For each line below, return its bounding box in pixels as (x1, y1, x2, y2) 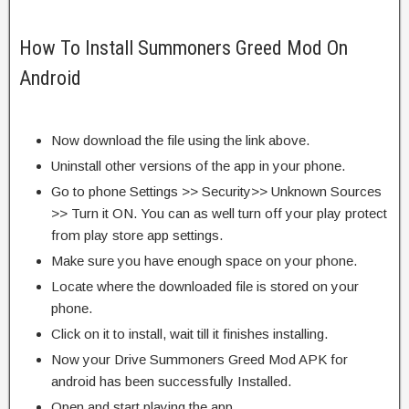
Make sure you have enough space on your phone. (51, 252, 357, 268)
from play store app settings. (51, 226, 223, 243)
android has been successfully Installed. (51, 372, 291, 389)
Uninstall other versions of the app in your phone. (51, 157, 345, 173)
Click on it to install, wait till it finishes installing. (51, 325, 328, 341)
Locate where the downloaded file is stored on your (51, 278, 359, 294)
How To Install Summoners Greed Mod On (19, 36, 348, 59)
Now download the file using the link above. (51, 131, 309, 148)
